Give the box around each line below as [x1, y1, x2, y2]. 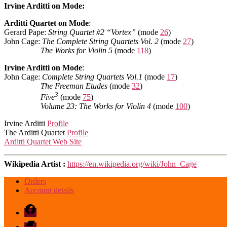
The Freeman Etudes [41, 81, 107, 90]
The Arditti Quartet [4, 128, 67, 137]
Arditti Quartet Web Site [4, 137, 82, 146]
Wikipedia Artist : [4, 160, 67, 169]
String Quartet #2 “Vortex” [48, 27, 136, 36]
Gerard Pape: [4, 27, 48, 36]
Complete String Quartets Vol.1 [42, 72, 142, 81]
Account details [24, 186, 74, 195]
